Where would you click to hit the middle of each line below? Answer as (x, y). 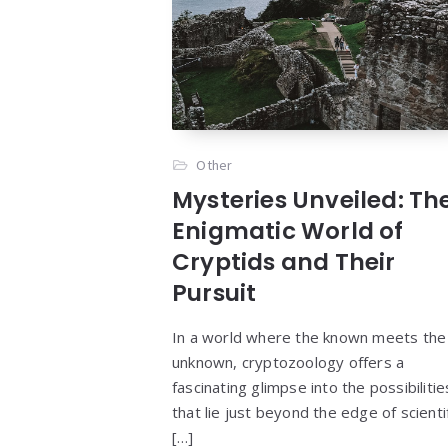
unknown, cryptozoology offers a (288, 362)
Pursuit (214, 293)
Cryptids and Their (284, 262)
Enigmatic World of (288, 231)
